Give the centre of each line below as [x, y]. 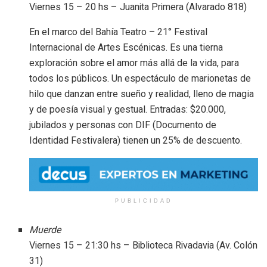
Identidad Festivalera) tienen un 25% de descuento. [136, 141]
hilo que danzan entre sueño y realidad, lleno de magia [142, 94]
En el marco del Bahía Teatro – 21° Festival [119, 32]
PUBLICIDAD [144, 201]
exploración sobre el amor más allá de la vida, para [134, 63]
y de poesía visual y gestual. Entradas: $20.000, [128, 110]
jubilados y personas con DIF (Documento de [123, 125]
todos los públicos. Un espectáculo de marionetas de [140, 79]
